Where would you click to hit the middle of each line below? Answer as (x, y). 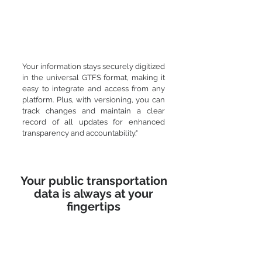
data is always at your (94, 194)
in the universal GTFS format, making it (94, 77)
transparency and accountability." (80, 133)
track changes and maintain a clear (94, 111)
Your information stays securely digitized (94, 66)
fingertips (94, 206)
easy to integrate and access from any (94, 89)
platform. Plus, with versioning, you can (94, 100)
